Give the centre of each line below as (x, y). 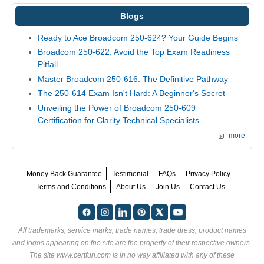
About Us (131, 187)
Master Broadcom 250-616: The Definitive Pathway (133, 79)
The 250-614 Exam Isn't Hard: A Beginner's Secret (131, 93)
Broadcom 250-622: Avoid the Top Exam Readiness (133, 52)
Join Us (168, 187)
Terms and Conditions (71, 187)
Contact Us (207, 187)
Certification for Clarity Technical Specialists (118, 120)
